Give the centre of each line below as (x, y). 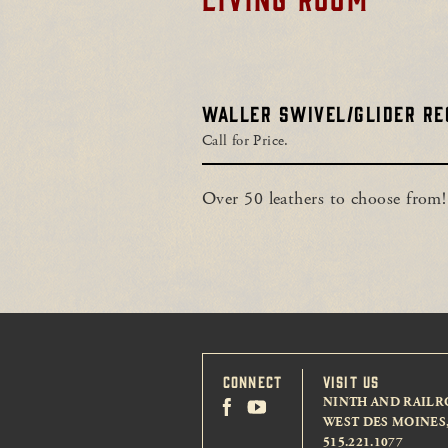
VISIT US (351, 380)
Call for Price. (245, 140)
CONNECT (252, 380)
